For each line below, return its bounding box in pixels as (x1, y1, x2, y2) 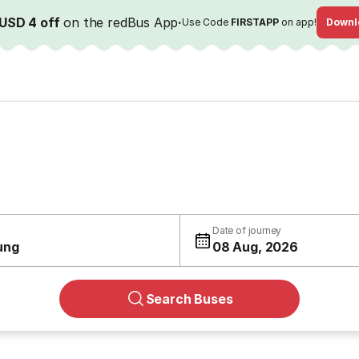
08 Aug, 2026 (212, 239, 298, 255)
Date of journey (212, 224, 282, 236)
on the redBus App (59, 14, 179, 30)
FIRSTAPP (231, 16, 280, 28)
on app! (279, 16, 317, 28)
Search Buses (145, 291, 233, 307)
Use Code (182, 16, 232, 28)
